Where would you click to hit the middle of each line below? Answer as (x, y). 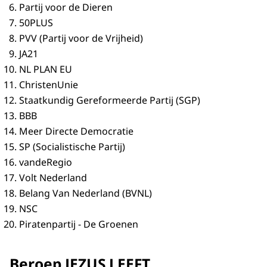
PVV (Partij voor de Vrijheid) (81, 38)
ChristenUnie (49, 84)
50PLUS (36, 22)
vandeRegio (46, 162)
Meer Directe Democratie (76, 131)
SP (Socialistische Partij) (72, 146)
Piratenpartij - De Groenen (79, 224)
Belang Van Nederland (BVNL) (86, 193)
